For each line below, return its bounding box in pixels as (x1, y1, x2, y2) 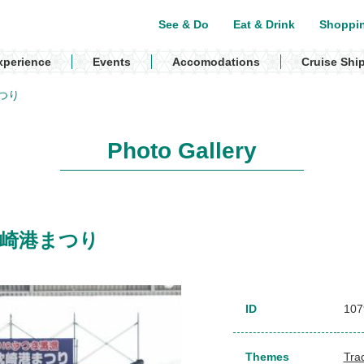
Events (93, 55, 131, 68)
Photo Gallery (107, 138, 257, 163)
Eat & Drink (233, 18, 295, 31)
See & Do (158, 18, 209, 31)
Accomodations (172, 55, 260, 68)
